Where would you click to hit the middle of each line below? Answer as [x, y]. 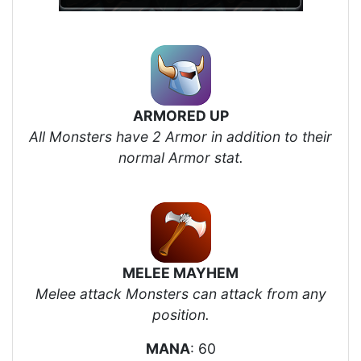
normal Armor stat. [180, 157]
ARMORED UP [180, 115]
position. [180, 314]
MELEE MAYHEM [180, 272]
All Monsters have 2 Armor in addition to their [180, 136]
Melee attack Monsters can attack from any [180, 293]
